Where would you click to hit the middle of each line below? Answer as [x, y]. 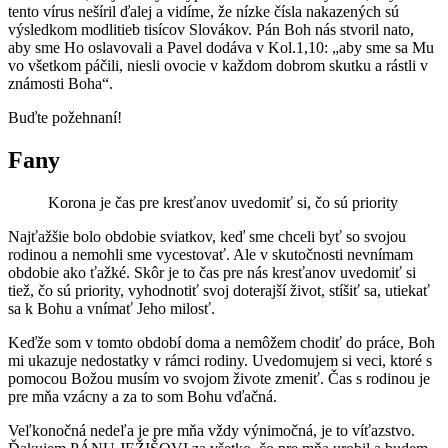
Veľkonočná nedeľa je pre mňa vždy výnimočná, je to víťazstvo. [211, 430]
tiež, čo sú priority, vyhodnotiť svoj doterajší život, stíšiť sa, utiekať [219, 290]
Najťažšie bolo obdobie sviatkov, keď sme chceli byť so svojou [207, 236]
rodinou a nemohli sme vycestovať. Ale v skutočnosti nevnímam [210, 254]
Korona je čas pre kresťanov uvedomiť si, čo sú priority [223, 202]
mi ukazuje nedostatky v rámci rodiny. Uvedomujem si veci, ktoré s [220, 360]
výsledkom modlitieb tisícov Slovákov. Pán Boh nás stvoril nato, [211, 30]
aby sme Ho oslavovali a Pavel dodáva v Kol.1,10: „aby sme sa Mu [221, 48]
